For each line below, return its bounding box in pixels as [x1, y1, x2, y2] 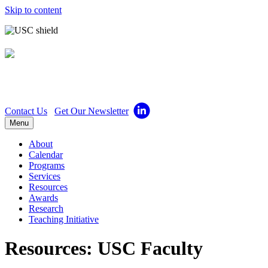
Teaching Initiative [29, 214, 99, 224]
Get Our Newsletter [54, 105, 129, 116]
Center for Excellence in [53, 48, 253, 71]
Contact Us [5, 105, 47, 116]
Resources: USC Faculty [5, 237, 203, 260]
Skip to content [5, 5, 62, 15]
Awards [29, 192, 58, 203]
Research [29, 203, 63, 214]
